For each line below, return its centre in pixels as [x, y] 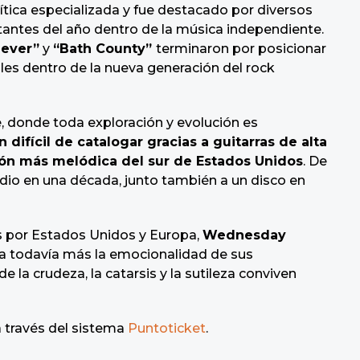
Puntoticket [167, 329]
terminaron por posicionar [241, 49]
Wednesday [244, 235]
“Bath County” [104, 49]
